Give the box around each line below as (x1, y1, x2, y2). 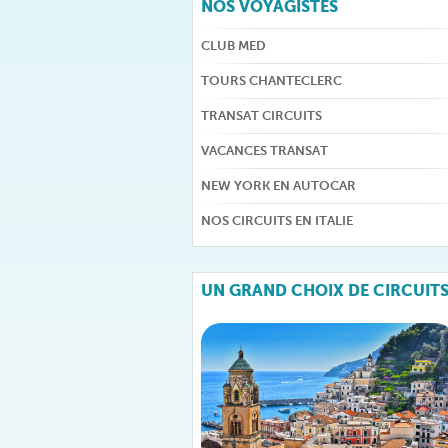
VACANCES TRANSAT (201, 143, 328, 158)
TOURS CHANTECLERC (201, 73, 342, 88)
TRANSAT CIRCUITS (201, 108, 322, 123)
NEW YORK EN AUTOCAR (201, 178, 356, 193)
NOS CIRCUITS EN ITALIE (201, 213, 353, 228)
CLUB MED (201, 38, 266, 53)
